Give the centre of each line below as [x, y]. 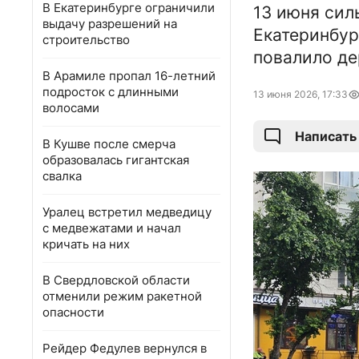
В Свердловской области [116, 280]
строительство [86, 40]
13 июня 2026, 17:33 [301, 95]
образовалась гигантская [116, 160]
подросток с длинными [111, 92]
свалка [62, 176]
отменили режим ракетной [122, 296]
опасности [73, 312]
